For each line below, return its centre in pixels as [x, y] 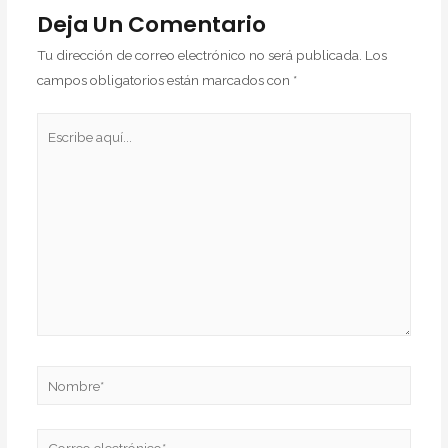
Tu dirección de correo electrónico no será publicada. [199, 54]
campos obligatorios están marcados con [164, 79]
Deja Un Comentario [151, 24]
